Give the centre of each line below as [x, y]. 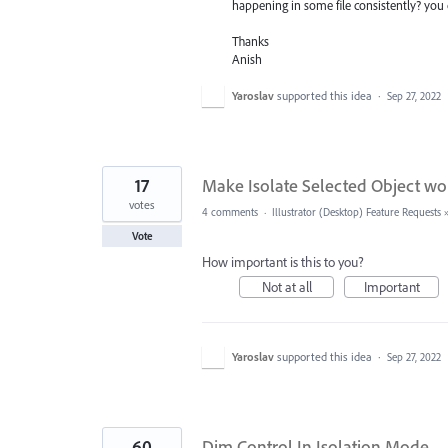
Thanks [250, 40]
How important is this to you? [283, 261]
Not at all [286, 286]
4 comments [230, 211]
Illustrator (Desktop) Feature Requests [356, 211]
